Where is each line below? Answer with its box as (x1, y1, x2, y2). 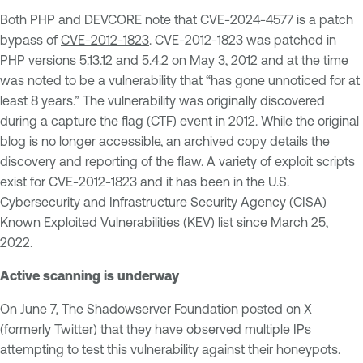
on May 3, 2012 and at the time (169, 52, 348, 67)
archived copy (184, 133, 267, 148)
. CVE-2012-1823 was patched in (149, 32, 336, 47)
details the (267, 133, 330, 148)
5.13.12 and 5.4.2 (79, 52, 169, 67)
